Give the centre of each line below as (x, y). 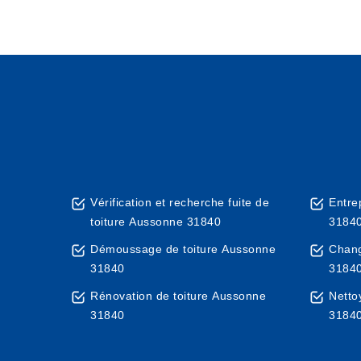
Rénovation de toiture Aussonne (178, 296)
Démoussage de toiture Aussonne (183, 249)
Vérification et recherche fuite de (180, 202)
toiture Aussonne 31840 (156, 222)
